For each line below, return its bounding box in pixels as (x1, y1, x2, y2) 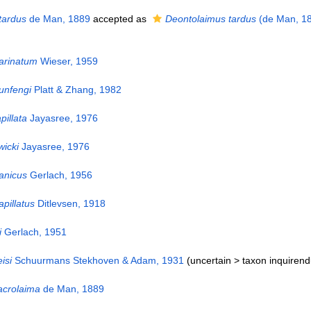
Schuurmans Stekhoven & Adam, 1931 (11, 255, 184, 266)
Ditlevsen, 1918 (34, 198, 106, 209)
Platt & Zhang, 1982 (31, 84, 121, 95)
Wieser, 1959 (37, 56, 98, 67)
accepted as (90, 13, 149, 24)
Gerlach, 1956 (26, 169, 92, 180)
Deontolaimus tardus (165, 13, 256, 24)
